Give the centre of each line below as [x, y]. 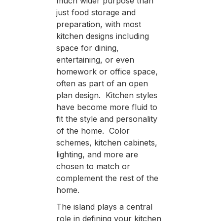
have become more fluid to [107, 107]
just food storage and [96, 12]
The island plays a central [104, 206]
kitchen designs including [102, 36]
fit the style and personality [107, 119]
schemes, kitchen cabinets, [107, 142]
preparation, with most [98, 24]
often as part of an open [102, 83]
